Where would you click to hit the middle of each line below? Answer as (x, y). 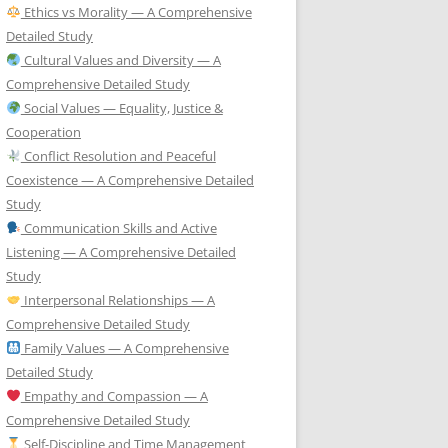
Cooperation (43, 131)
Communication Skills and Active (118, 227)
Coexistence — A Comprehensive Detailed (130, 179)
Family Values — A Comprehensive (124, 347)
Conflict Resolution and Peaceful (118, 155)
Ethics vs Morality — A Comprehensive (136, 11)
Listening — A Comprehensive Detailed (121, 251)
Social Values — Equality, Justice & (121, 107)
